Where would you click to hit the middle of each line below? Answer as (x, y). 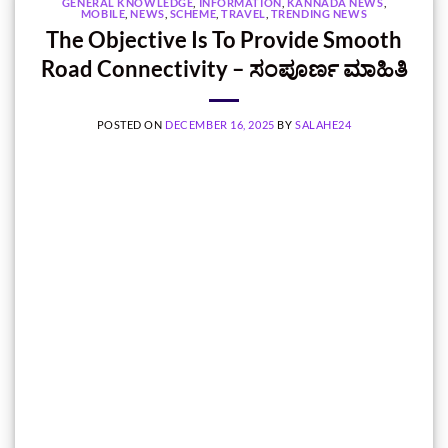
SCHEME (193, 13)
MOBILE (103, 13)
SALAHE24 (323, 124)
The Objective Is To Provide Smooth (224, 39)
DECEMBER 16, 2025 (220, 124)
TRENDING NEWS (319, 13)
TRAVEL (243, 13)
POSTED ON (131, 124)
